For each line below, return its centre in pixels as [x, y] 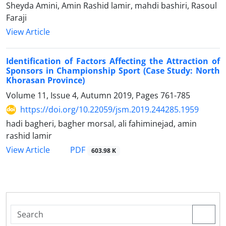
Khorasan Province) [45, 80]
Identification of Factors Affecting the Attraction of [113, 61]
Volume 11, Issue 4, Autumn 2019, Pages [83, 96]
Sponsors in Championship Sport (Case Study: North [113, 71]
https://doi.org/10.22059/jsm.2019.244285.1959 [109, 110]
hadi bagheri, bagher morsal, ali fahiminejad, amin [101, 124]
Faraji [16, 18]
